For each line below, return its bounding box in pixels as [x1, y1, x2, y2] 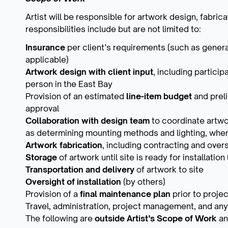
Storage [25, 152, 57, 162]
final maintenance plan [80, 188, 170, 199]
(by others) [121, 176, 165, 187]
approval [25, 103, 59, 113]
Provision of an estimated [25, 91, 126, 101]
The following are [25, 213, 95, 223]
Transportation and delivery [25, 164, 134, 175]
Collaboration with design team [25, 115, 150, 126]
